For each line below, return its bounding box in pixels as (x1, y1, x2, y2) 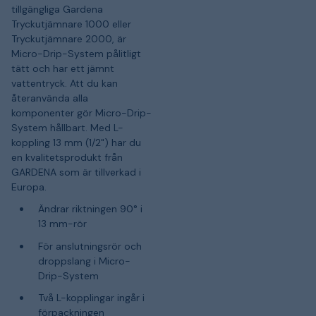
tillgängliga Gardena (11, 2, 103, 16)
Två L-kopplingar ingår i (37, 291, 145, 304)
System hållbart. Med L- (11, 121, 123, 134)
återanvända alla (11, 91, 88, 104)
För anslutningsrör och (37, 239, 142, 253)
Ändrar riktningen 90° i (37, 202, 142, 215)
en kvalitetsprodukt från (11, 150, 123, 164)
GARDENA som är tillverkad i (11, 165, 141, 178)
